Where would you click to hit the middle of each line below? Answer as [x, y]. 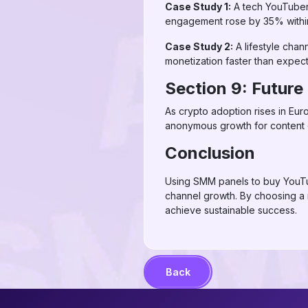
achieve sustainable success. [231, 210]
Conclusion [210, 153]
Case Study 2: [199, 46]
